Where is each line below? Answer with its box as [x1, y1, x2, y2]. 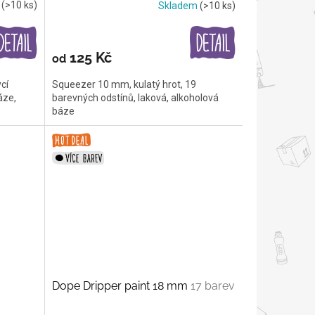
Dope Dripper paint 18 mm [51, 278, 191, 292]
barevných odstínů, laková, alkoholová [51, 92, 219, 104]
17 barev [190, 278, 235, 292]
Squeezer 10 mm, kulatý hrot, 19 [51, 79, 196, 91]
